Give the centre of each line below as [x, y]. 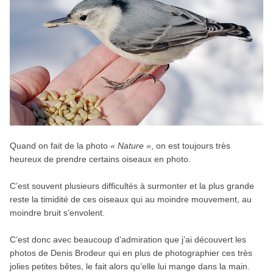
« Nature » [130, 146]
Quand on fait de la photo [60, 146]
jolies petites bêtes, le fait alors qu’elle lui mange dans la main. [129, 267]
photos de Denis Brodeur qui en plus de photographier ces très [131, 253]
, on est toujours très [190, 146]
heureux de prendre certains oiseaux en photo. [100, 159]
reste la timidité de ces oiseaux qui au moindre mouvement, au [130, 200]
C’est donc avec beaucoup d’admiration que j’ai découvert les [128, 240]
